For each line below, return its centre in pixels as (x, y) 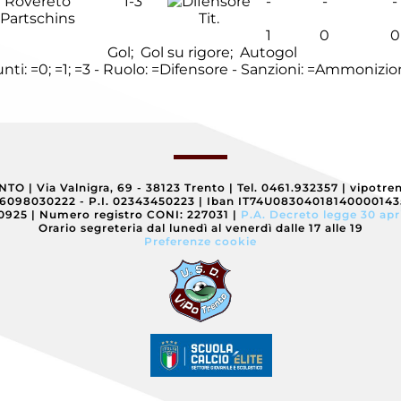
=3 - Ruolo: (113, 69)
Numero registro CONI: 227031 (134, 214)
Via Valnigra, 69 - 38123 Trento (131, 187)
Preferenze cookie (200, 241)
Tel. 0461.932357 (287, 187)
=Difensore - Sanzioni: (229, 69)
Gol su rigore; (187, 52)
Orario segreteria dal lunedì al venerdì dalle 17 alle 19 (200, 227)
